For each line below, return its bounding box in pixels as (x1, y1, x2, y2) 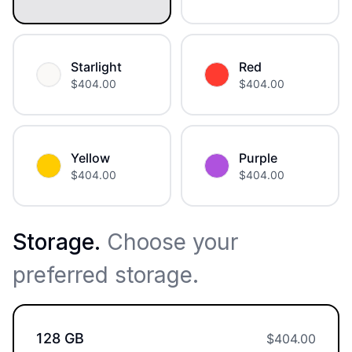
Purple (239, 150, 277, 167)
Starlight (71, 59, 122, 75)
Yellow (71, 150, 110, 167)
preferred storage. (13, 262, 199, 289)
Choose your (101, 229, 238, 256)
